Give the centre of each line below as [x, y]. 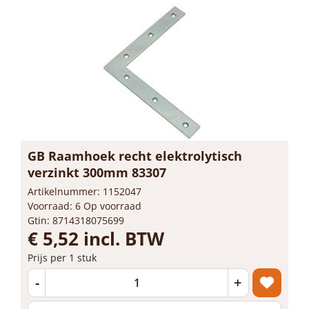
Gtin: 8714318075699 [76, 220]
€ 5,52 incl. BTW [96, 238]
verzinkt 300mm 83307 [97, 172]
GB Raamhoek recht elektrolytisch [135, 156]
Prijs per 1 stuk [62, 257]
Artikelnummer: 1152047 [84, 191]
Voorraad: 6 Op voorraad [84, 206]
